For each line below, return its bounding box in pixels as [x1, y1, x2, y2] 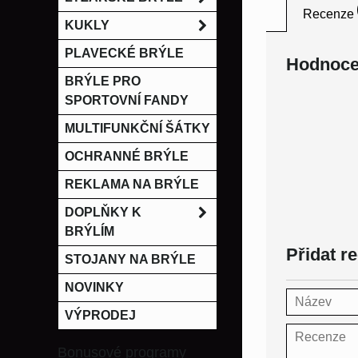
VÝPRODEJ [65, 308, 136, 322]
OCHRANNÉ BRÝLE [65, 149, 189, 163]
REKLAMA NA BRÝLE [65, 177, 199, 191]
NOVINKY [65, 280, 124, 294]
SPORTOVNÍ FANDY [65, 93, 189, 107]
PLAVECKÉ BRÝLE [65, 46, 184, 60]
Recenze [303, 7, 354, 22]
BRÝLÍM [65, 225, 114, 238]
